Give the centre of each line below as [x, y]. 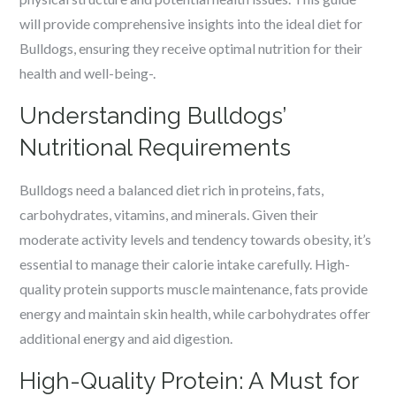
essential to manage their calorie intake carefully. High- [185, 264]
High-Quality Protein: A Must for [189, 381]
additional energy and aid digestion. [126, 338]
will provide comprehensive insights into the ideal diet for [191, 23]
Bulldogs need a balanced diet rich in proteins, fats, [172, 190]
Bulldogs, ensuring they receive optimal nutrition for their [191, 48]
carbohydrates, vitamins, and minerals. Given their [169, 214]
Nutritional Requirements [156, 148]
